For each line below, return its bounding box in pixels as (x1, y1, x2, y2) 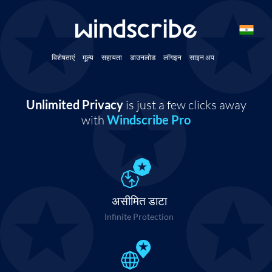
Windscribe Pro (107, 112, 191, 127)
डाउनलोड (130, 53, 155, 62)
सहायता (101, 53, 122, 62)
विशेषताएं (52, 53, 75, 62)
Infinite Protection (104, 211, 174, 222)
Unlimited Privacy (25, 97, 123, 112)
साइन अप (189, 53, 214, 62)
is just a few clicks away (123, 97, 246, 112)
